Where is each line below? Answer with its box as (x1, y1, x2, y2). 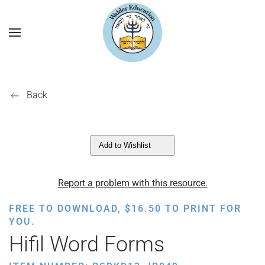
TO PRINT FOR (161, 203, 241, 214)
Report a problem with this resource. (57, 177, 208, 189)
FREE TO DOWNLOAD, (9, 203, 125, 214)
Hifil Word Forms (9, 232, 164, 257)
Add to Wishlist (99, 141, 151, 150)
